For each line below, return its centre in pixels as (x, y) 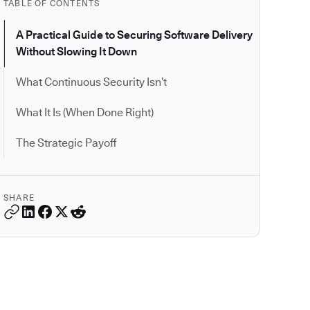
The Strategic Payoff (66, 143)
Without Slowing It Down (76, 52)
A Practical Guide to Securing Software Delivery (134, 35)
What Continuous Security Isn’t (91, 82)
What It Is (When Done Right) (85, 113)
